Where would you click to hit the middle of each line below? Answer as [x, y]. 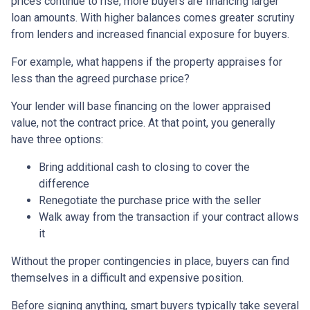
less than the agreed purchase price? [100, 79]
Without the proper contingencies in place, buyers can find [150, 262]
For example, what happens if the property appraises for [147, 62]
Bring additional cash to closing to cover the [144, 167]
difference [64, 184]
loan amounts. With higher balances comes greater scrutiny [153, 18]
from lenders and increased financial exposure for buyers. [150, 35]
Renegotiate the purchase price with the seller [150, 201]
